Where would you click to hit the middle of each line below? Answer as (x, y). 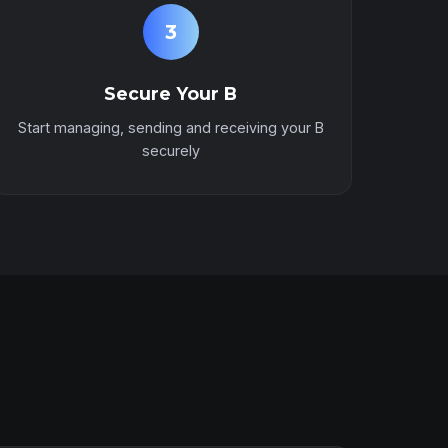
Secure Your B (171, 93)
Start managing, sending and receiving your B (170, 127)
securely (170, 150)
